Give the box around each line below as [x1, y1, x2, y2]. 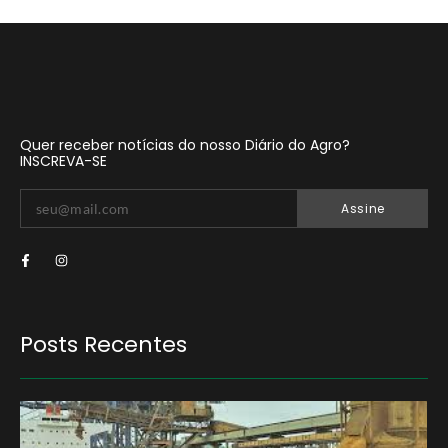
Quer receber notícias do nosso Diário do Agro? [20, 134, 350, 155]
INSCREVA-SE [20, 150, 107, 171]
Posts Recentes [20, 328, 187, 360]
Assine [340, 199, 386, 217]
